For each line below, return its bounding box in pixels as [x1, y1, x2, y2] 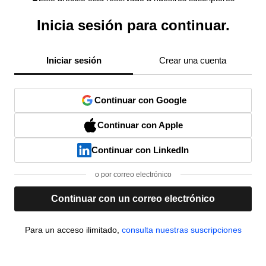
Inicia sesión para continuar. [36, 17, 230, 34]
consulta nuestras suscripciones [121, 225, 242, 235]
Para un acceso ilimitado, [24, 225, 122, 235]
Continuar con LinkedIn [91, 145, 189, 156]
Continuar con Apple [97, 120, 183, 131]
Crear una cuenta [159, 55, 226, 66]
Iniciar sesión [46, 55, 102, 66]
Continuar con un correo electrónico [51, 194, 215, 204]
